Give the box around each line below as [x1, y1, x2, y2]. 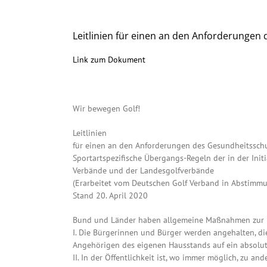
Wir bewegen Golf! [73, 103, 140, 114]
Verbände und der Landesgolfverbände [73, 165, 214, 176]
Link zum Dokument [73, 54, 145, 66]
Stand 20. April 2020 [73, 190, 148, 201]
